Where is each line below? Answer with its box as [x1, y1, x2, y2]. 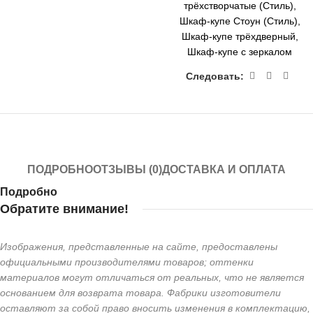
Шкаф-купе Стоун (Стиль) [179, 15, 298, 27]
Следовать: [185, 70, 244, 82]
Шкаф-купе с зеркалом [187, 46, 293, 57]
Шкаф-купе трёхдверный [181, 31, 296, 42]
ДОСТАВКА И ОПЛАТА [162, 163, 286, 175]
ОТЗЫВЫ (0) [93, 163, 162, 175]
